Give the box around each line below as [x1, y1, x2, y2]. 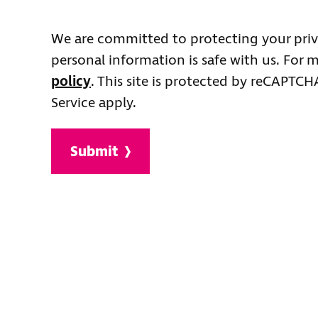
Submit [70, 143, 118, 162]
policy [51, 72, 91, 92]
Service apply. [51, 94, 136, 113]
